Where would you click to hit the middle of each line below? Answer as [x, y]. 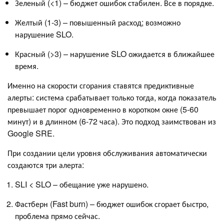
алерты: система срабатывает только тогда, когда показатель [112, 97]
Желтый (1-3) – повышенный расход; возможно [98, 22]
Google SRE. [31, 133]
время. [27, 66]
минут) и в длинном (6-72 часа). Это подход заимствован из [112, 121]
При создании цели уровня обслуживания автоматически [107, 153]
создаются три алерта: [46, 165]
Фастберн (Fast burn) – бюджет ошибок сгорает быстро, [112, 204]
